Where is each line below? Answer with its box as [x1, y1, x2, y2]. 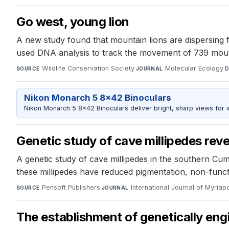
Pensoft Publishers [41, 183, 100, 191]
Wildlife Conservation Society [41, 64, 134, 72]
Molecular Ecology [165, 64, 224, 72]
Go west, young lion [16, 14, 129, 29]
